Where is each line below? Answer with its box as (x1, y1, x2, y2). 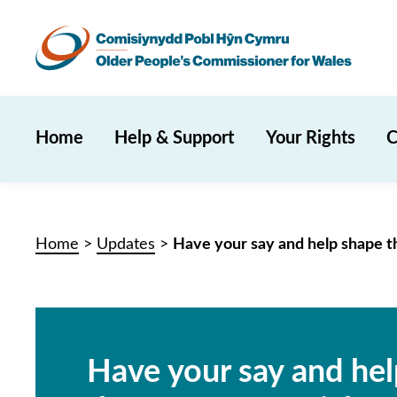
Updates (97, 237, 155, 253)
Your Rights (265, 129, 355, 147)
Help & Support (114, 129, 235, 147)
